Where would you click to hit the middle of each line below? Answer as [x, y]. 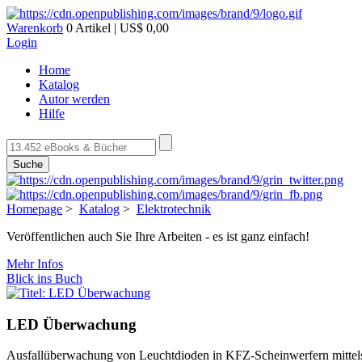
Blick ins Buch [44, 278]
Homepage [34, 209]
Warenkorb [35, 28]
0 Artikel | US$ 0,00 [116, 28]
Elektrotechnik [174, 209]
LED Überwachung [72, 324]
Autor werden [74, 99]
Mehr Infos [35, 264]
